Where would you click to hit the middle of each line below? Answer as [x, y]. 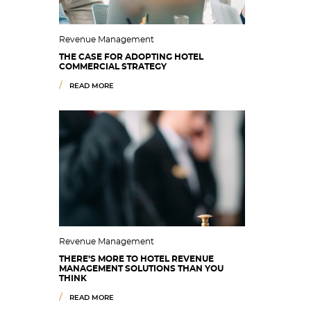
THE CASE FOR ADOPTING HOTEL [131, 57]
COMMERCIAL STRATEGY [113, 67]
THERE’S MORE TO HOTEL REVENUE [136, 259]
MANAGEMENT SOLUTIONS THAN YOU [141, 269]
